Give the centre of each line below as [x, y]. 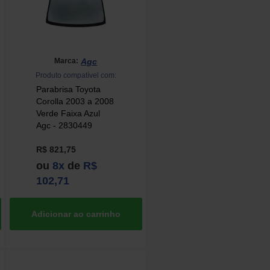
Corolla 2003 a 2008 [75, 101]
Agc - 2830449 [64, 125]
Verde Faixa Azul [68, 113]
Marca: [67, 61]
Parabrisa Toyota [69, 89]
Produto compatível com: [76, 75]
